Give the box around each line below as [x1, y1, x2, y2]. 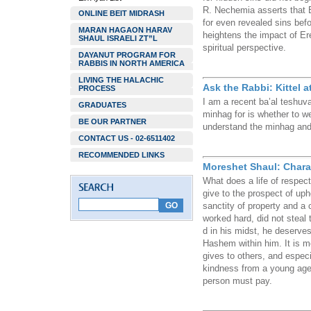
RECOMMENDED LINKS [78, 151, 165, 159]
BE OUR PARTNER [78, 117, 146, 126]
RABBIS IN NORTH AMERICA [78, 59, 185, 67]
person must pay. [203, 276, 272, 286]
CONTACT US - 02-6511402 [78, 134, 175, 142]
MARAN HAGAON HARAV [78, 26, 172, 34]
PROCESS [78, 84, 115, 92]
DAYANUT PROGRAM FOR [78, 51, 176, 59]
